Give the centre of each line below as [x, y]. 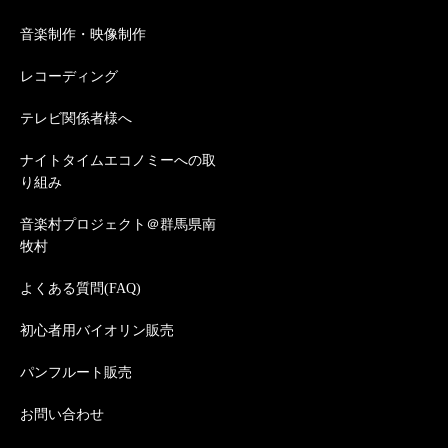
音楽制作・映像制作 [83, 34]
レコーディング [69, 76]
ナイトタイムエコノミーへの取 [118, 160]
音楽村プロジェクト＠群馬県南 [118, 224]
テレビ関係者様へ [76, 118]
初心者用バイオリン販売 [97, 330]
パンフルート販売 [76, 372]
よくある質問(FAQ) [80, 288]
